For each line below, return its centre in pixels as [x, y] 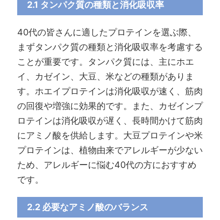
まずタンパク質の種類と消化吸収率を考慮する [110, 47]
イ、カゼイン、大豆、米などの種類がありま [106, 76]
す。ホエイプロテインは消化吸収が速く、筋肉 [110, 91]
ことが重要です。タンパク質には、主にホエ [106, 61]
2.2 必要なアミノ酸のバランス [88, 207]
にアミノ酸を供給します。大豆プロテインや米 [110, 135]
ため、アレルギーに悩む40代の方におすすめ [107, 165]
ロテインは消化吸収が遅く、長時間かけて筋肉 [110, 120]
